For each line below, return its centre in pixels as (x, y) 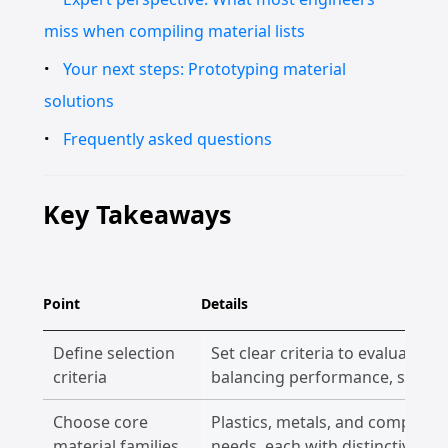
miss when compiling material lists (174, 31)
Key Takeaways (136, 214)
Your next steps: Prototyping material (205, 69)
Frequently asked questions (168, 139)
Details (224, 303)
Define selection (113, 353)
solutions (78, 101)
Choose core (100, 422)
